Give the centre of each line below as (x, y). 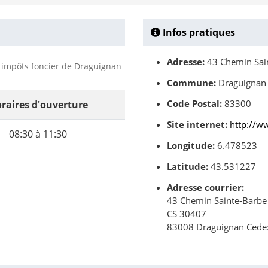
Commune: (191, 83)
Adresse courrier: (205, 188)
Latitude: (188, 167)
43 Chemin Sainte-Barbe (217, 201)
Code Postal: (194, 104)
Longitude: (191, 146)
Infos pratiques (198, 33)
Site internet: (197, 125)
